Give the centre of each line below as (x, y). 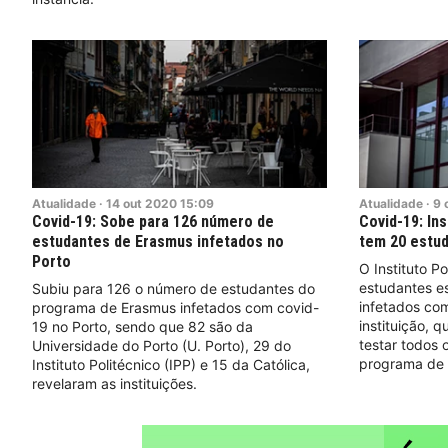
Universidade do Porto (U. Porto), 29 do (161, 345)
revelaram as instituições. (114, 383)
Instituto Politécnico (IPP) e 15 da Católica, (171, 364)
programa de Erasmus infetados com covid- (175, 307)
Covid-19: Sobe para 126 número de (153, 221)
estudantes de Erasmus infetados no (158, 241)
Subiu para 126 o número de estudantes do (173, 288)
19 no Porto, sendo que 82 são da (142, 326)
